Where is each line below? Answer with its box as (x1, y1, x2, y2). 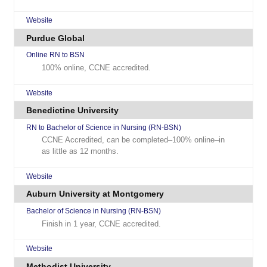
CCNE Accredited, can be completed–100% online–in (42, 135, 225, 145)
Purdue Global (26, 33, 85, 43)
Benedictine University (26, 105, 119, 116)
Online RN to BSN (26, 51, 85, 60)
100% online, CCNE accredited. (42, 63, 151, 72)
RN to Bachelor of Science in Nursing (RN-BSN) (26, 123, 182, 132)
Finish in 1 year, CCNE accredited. (42, 219, 162, 228)
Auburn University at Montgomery (26, 189, 164, 199)
